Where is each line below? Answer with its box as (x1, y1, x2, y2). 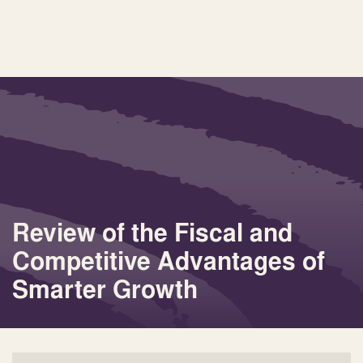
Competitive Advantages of (12, 244, 325, 278)
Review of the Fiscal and (12, 216, 293, 250)
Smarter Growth (12, 272, 198, 306)
